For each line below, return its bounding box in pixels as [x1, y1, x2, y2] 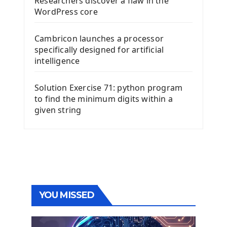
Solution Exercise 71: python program [34, 82, 183, 93]
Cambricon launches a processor [34, 32, 164, 44]
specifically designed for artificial [34, 44, 164, 55]
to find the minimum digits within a [34, 93, 173, 104]
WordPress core [34, 6, 98, 17]
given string [34, 104, 82, 116]
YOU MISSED [39, 189, 94, 201]
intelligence [34, 55, 80, 66]
